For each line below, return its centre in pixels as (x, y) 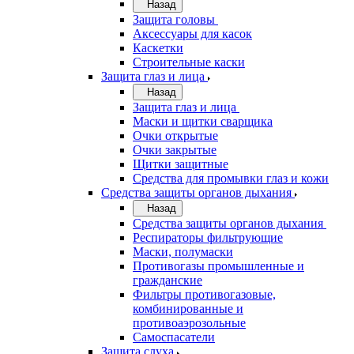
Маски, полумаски (183, 252)
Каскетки (158, 48)
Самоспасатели (174, 337)
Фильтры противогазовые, (204, 294)
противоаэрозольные (189, 323)
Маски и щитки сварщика (203, 121)
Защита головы (174, 19)
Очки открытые (175, 136)
